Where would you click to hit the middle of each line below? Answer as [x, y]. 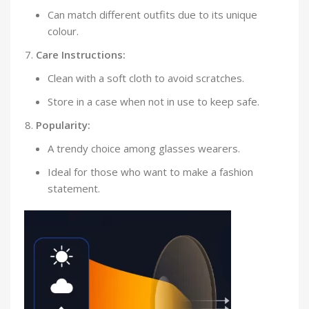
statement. [74, 189]
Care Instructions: [81, 55]
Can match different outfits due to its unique [152, 15]
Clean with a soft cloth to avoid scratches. [146, 78]
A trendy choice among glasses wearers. [144, 149]
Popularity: [63, 125]
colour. [63, 31]
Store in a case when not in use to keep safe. [153, 102]
